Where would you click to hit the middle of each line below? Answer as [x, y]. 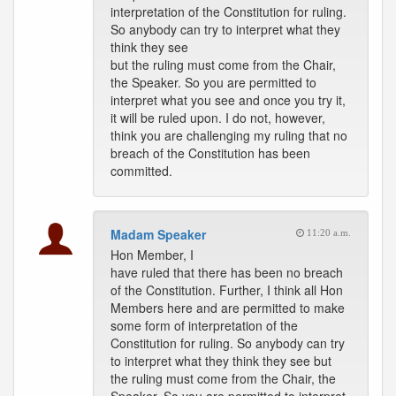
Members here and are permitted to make [228, 308]
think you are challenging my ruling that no [229, 135]
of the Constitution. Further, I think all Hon [227, 290]
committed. [141, 171]
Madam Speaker [158, 234]
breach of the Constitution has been [210, 153]
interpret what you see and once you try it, [228, 100]
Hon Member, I [152, 255]
